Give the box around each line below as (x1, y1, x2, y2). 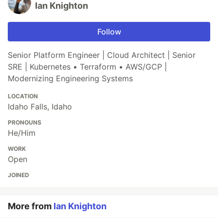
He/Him (8, 128, 36, 138)
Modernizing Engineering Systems (8, 73, 133, 84)
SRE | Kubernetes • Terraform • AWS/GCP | (8, 62, 167, 72)
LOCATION (8, 92, 38, 100)
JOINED (8, 171, 29, 179)
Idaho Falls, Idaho (8, 102, 72, 112)
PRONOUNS (8, 119, 41, 127)
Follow (97, 27, 121, 37)
